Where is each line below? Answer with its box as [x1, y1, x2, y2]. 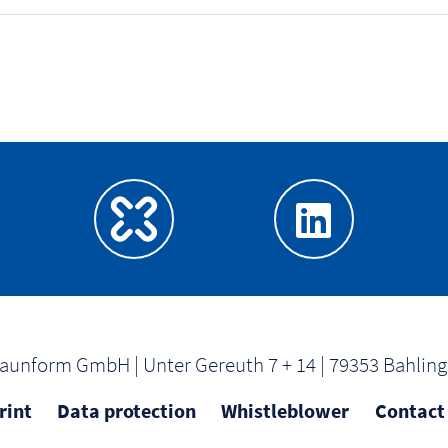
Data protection [57, 397, 197, 423]
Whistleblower [221, 397, 350, 423]
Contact [374, 397, 445, 423]
